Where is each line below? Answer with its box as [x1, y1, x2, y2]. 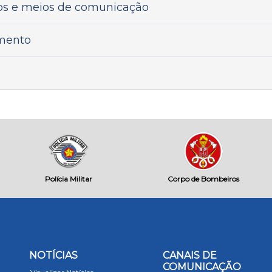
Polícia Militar [45, 174, 93, 183]
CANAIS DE [162, 250, 217, 261]
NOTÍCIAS [29, 250, 78, 261]
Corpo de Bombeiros [167, 174, 239, 183]
